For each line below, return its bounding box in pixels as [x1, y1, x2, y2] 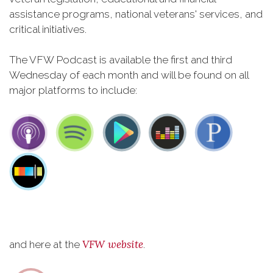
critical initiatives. [9, 23, 87, 35]
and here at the [9, 238, 82, 250]
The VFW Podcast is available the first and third [9, 54, 232, 66]
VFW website [82, 238, 143, 251]
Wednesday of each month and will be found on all [9, 69, 249, 81]
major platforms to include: [9, 84, 137, 96]
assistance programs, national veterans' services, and [9, 8, 263, 20]
